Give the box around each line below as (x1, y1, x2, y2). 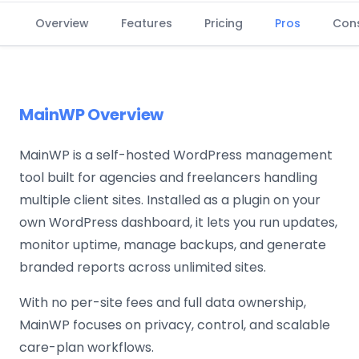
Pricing (204, 15, 243, 31)
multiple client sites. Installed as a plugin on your (19, 191, 321, 209)
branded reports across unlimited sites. (19, 258, 266, 276)
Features (121, 15, 172, 31)
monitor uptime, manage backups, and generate (19, 236, 326, 254)
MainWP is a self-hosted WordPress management (19, 146, 333, 164)
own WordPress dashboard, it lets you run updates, (19, 213, 337, 232)
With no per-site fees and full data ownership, (19, 293, 306, 312)
